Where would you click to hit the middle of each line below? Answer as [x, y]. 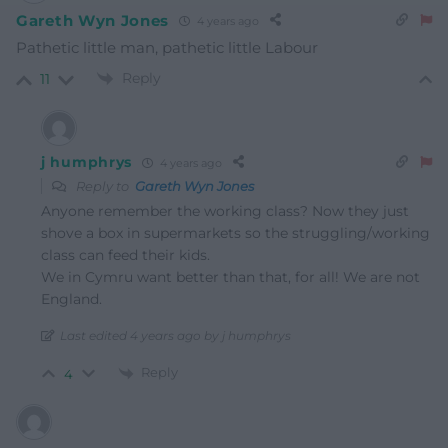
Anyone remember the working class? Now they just [225, 211]
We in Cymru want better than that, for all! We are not [230, 277]
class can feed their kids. [125, 255]
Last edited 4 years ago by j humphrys [175, 336]
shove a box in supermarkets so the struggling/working [235, 233]
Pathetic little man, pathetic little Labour [167, 48]
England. [71, 299]
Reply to [104, 186]
